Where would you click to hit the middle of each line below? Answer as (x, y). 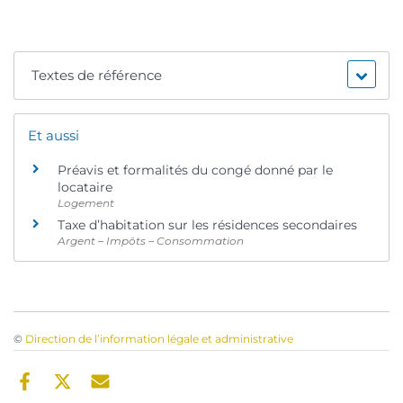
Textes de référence (97, 75)
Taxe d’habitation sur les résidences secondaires (207, 225)
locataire (85, 187)
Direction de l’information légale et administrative (159, 338)
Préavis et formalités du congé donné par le (195, 170)
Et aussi (54, 135)
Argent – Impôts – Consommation (151, 241)
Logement (86, 202)
